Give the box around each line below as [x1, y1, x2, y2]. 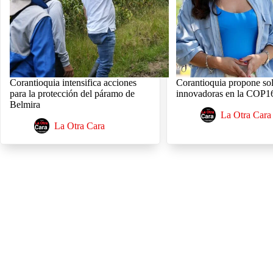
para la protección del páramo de [10, 88, 135, 99]
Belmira [10, 99, 40, 110]
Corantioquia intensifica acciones [10, 77, 136, 88]
